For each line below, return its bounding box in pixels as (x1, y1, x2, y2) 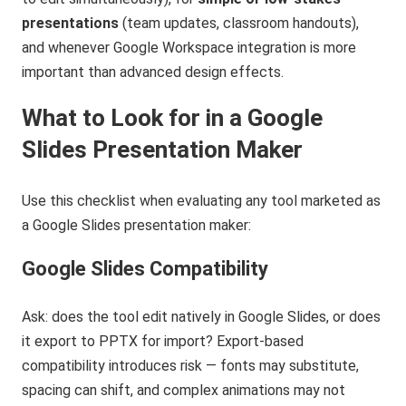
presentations (22, 14, 120, 33)
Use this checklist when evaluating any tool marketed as (22, 192, 382, 210)
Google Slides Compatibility (22, 257, 269, 281)
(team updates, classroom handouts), (119, 14, 360, 33)
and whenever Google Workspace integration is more (22, 39, 357, 57)
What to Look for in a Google (22, 104, 324, 132)
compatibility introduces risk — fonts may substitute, (22, 357, 360, 375)
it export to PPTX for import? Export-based (22, 333, 304, 351)
